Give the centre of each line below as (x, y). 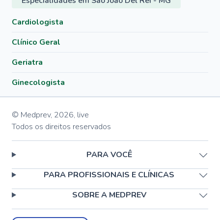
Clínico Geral (36, 42)
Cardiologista (38, 22)
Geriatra (27, 62)
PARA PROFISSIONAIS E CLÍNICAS (109, 175)
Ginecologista (38, 82)
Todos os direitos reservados (61, 127)
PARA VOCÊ (109, 155)
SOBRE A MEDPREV (109, 195)
